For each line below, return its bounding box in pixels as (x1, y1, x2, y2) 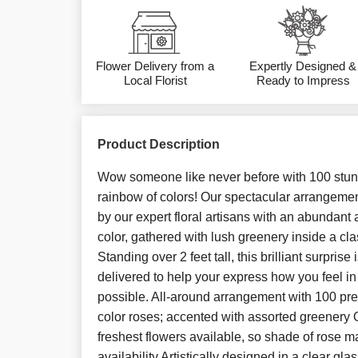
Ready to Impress (256, 74, 350, 87)
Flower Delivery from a (96, 59, 215, 73)
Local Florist (123, 74, 187, 87)
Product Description (97, 137, 220, 151)
